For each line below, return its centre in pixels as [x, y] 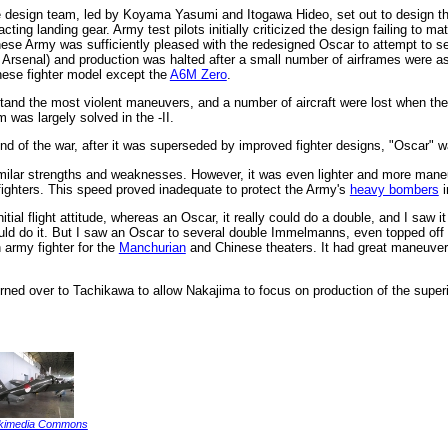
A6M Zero [198, 74]
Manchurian [152, 247]
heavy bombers [394, 189]
